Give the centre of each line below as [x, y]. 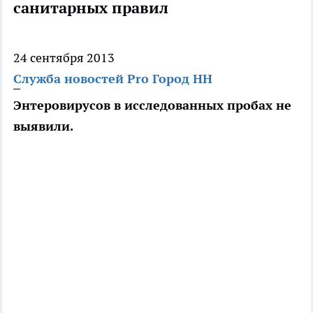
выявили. [43, 126]
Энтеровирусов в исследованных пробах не [152, 105]
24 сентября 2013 [64, 58]
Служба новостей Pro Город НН [113, 79]
